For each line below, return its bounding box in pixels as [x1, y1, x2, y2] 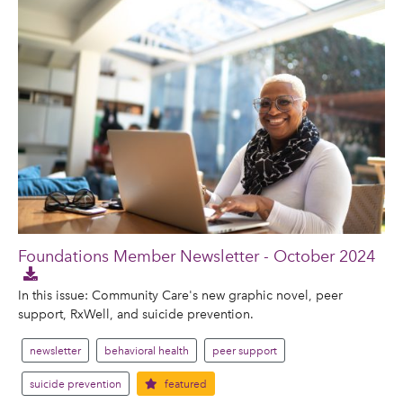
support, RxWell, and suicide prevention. [18, 306, 254, 323]
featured [162, 378, 207, 391]
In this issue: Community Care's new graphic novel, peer [18, 287, 343, 304]
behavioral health [104, 345, 189, 358]
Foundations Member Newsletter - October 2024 [18, 246, 375, 266]
